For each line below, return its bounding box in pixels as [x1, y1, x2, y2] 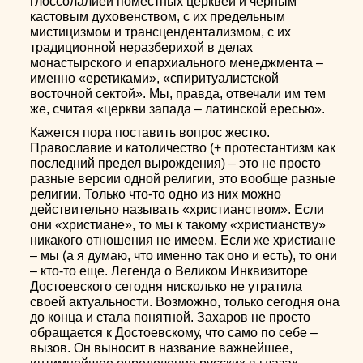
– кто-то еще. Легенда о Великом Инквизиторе [30, 264, 309, 278]
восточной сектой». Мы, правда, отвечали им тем [30, 87, 327, 100]
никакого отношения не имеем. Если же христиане [30, 233, 336, 247]
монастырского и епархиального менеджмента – [30, 56, 324, 70]
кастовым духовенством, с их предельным [30, 10, 286, 23]
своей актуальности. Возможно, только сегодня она [30, 295, 340, 309]
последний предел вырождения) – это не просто [30, 156, 322, 170]
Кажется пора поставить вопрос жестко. [30, 126, 271, 139]
